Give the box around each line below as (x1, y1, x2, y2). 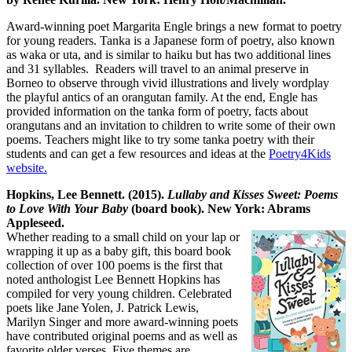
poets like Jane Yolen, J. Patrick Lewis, (6, 300, 199, 314)
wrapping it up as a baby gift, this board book (6, 244, 231, 258)
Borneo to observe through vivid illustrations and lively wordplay (6, 75, 329, 90)
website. (6, 160, 47, 174)
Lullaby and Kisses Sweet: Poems (167, 187, 338, 201)
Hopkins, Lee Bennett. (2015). (6, 187, 167, 201)
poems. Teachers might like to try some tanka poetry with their (6, 132, 314, 146)
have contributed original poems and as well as (6, 328, 237, 343)
